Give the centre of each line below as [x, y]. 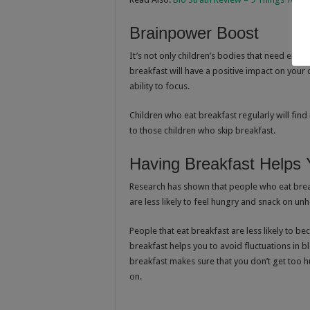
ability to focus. [159, 86]
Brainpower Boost [194, 33]
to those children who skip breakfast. [202, 131]
